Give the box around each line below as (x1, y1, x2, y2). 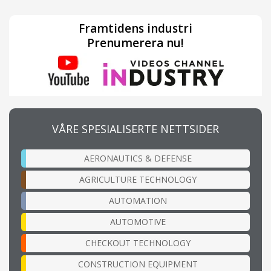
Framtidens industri (79, 20, 192, 36)
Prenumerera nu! (87, 34, 184, 51)
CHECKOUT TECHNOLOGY (85, 237, 191, 249)
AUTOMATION (109, 194, 167, 206)
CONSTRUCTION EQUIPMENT (78, 258, 198, 270)
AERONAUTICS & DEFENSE (84, 152, 192, 164)
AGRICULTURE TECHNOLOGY (79, 173, 197, 185)
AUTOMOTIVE (110, 215, 166, 227)
